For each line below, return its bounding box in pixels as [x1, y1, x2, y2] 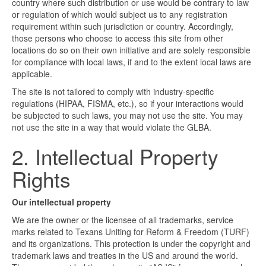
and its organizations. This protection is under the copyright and [12, 237, 251, 250]
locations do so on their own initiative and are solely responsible [12, 44, 251, 56]
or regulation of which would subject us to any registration [12, 8, 227, 21]
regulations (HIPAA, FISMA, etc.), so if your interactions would [12, 97, 243, 110]
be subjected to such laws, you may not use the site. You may [12, 109, 243, 122]
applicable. [12, 68, 52, 80]
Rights [12, 164, 71, 194]
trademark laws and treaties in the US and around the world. [12, 249, 238, 262]
